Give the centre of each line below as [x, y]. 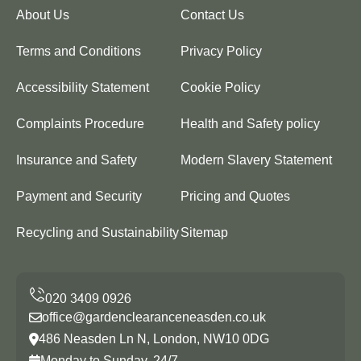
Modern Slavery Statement [256, 160]
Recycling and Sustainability [98, 233]
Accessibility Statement [83, 88]
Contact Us [212, 15]
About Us [43, 15]
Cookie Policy [220, 88]
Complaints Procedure [80, 124]
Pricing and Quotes [235, 197]
